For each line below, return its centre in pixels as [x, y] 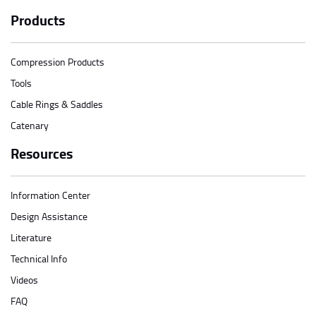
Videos [24, 279]
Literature [31, 237]
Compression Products [57, 61]
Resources [42, 153]
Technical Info [39, 258]
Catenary [30, 125]
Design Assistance [49, 216]
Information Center [50, 195]
